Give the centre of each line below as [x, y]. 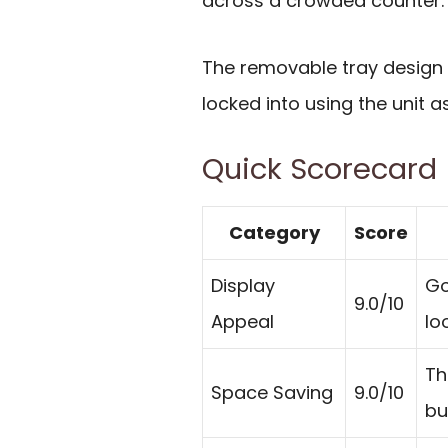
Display [243, 286]
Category [274, 233]
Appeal [242, 322]
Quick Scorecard [319, 169]
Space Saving [272, 393]
